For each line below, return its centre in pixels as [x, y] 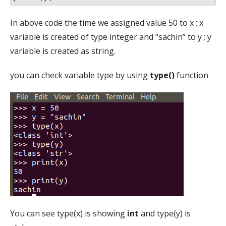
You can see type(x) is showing [69, 213]
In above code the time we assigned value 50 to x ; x [107, 22]
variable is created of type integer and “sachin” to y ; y [111, 37]
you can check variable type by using [79, 75]
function [191, 75]
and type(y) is [165, 213]
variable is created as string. [63, 51]
